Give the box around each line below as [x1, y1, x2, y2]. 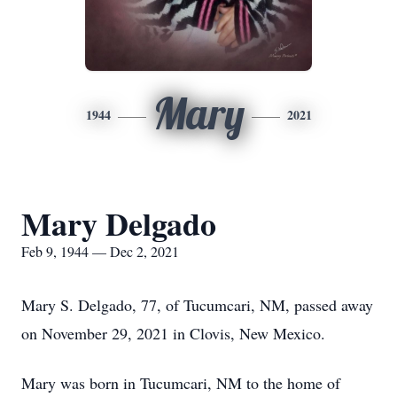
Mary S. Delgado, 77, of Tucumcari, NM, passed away [21, 294, 373, 315]
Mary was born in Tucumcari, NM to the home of [21, 372, 340, 393]
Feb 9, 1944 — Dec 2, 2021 [21, 242, 179, 261]
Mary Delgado [21, 200, 216, 246]
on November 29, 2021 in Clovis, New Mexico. [21, 323, 325, 344]
